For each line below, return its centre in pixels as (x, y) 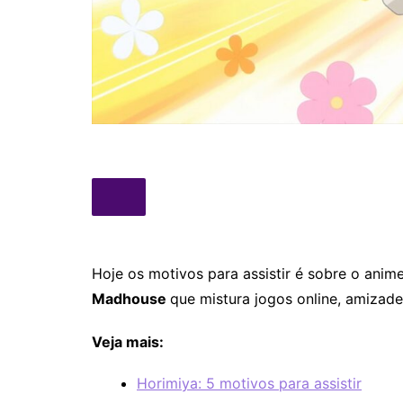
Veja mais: (128, 342)
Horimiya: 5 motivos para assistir (249, 384)
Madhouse (131, 299)
